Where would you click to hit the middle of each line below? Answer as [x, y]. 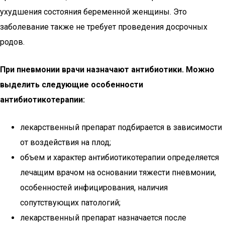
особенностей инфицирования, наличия [94, 188]
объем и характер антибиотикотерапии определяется [120, 157]
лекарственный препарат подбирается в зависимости [121, 127]
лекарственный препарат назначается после [103, 218]
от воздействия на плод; [66, 142]
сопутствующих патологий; [70, 203]
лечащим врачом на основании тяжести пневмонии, [118, 173]
